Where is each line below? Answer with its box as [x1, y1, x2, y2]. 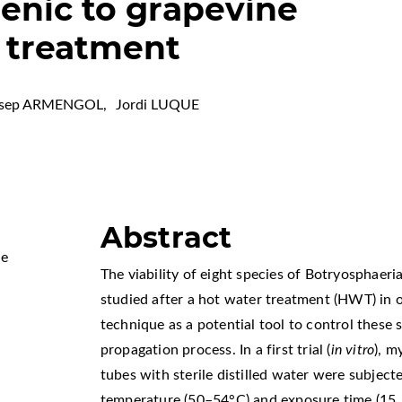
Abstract [100, 219, 232, 255]
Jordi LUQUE [116, 98, 200, 112]
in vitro [330, 342, 375, 357]
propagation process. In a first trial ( [100, 342, 331, 357]
